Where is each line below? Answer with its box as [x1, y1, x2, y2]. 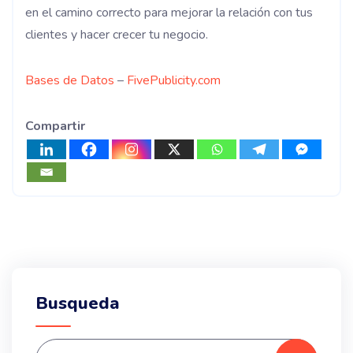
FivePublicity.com [127, 71, 221, 89]
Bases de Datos [25, 71, 114, 89]
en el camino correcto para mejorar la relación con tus [25, 3, 313, 21]
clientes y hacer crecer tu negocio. [25, 25, 208, 43]
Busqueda [35, 291, 120, 315]
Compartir [25, 117, 85, 135]
